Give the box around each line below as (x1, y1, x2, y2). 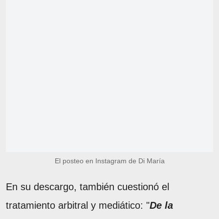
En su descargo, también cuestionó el (6, 181, 169, 193)
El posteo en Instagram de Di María (54, 157, 165, 165)
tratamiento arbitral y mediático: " (6, 200, 150, 211)
